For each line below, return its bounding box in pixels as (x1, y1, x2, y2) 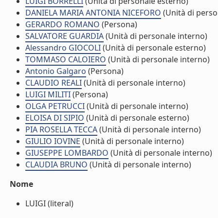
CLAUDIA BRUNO (25, 159, 88, 170)
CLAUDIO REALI (25, 77, 82, 88)
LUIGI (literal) (25, 198, 73, 209)
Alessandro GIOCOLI (25, 42, 101, 53)
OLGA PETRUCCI (25, 101, 85, 111)
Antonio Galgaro (25, 66, 86, 76)
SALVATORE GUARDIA (25, 31, 104, 41)
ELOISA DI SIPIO (25, 112, 84, 123)
